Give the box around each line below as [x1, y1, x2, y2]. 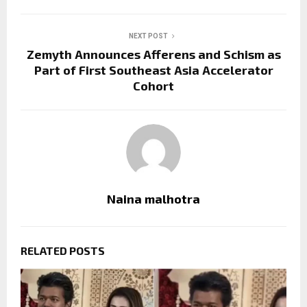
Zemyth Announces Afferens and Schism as [26, 46, 281, 62]
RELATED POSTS [21, 243, 105, 257]
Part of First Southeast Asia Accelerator [34, 62, 273, 77]
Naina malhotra [107, 191, 200, 206]
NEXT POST [128, 32, 168, 40]
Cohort [133, 77, 174, 93]
